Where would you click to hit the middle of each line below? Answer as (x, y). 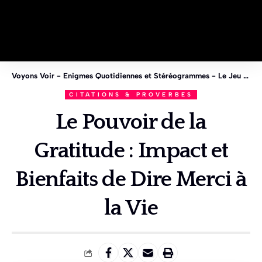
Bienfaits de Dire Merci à (131, 180)
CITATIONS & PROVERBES (131, 94)
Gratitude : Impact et (131, 151)
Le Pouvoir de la (131, 122)
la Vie (131, 208)
